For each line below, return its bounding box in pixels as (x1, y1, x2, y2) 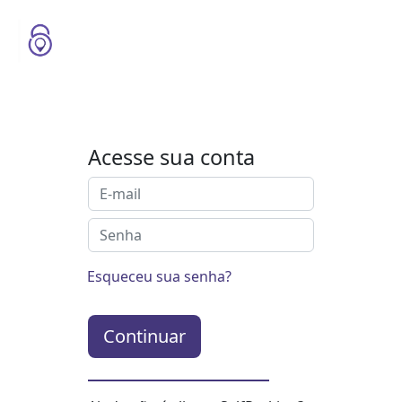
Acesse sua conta (88, 142, 255, 171)
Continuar (103, 323, 186, 348)
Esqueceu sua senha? (87, 266, 232, 286)
